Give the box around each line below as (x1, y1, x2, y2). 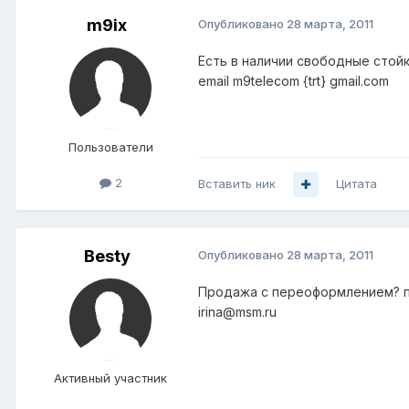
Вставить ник (198, 176, 276, 192)
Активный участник (54, 371, 167, 386)
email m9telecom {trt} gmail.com (198, 73, 389, 89)
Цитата (336, 176, 377, 192)
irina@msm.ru (198, 304, 277, 320)
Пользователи (68, 140, 153, 155)
